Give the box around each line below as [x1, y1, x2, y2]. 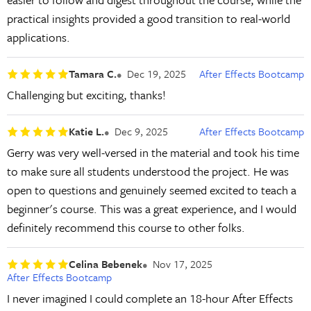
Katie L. [68, 123, 104, 139]
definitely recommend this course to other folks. [6, 219, 245, 237]
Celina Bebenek [68, 255, 142, 271]
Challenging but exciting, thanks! [6, 86, 166, 104]
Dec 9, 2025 [114, 123, 168, 139]
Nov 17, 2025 [152, 255, 212, 271]
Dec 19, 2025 [126, 65, 186, 81]
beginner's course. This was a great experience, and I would [6, 200, 296, 218]
